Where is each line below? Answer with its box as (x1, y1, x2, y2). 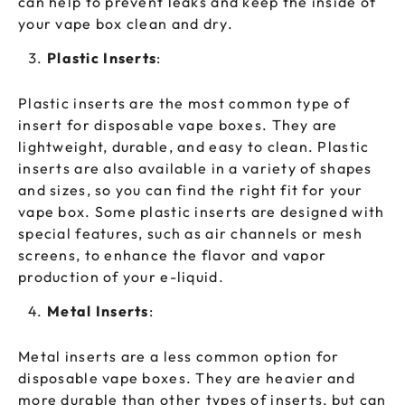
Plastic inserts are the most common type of (18, 94, 351, 113)
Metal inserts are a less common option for (18, 347, 340, 366)
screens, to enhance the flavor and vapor (18, 246, 327, 265)
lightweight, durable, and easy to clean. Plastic (18, 137, 370, 156)
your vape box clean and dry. (18, 14, 233, 33)
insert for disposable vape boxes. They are (18, 116, 338, 135)
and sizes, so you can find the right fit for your (18, 181, 363, 200)
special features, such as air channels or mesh (18, 224, 363, 243)
